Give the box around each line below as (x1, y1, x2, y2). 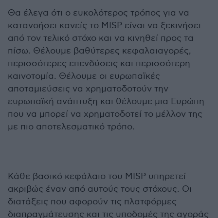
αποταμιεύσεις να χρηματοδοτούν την (8, 84, 168, 94)
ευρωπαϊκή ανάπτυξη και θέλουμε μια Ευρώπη (8, 96, 204, 107)
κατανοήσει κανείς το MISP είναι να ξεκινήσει (8, 20, 201, 31)
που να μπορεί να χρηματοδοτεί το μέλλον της (8, 109, 202, 119)
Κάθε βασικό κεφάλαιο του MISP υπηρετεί (8, 171, 186, 182)
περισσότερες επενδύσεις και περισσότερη (8, 58, 190, 69)
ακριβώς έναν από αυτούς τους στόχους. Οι (8, 184, 192, 194)
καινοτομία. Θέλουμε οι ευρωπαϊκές (8, 71, 160, 81)
